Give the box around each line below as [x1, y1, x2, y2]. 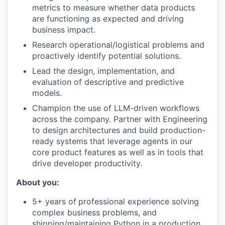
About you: [16, 177, 59, 187]
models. [32, 88, 62, 98]
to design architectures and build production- [32, 125, 205, 135]
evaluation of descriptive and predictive [32, 77, 184, 87]
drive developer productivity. [32, 158, 142, 168]
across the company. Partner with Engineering [32, 114, 207, 124]
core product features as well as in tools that [32, 147, 203, 157]
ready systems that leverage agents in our [32, 136, 192, 146]
